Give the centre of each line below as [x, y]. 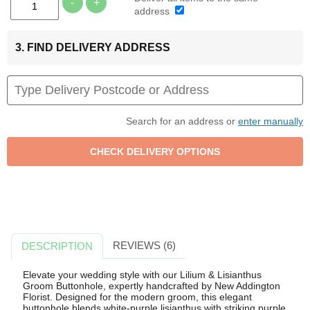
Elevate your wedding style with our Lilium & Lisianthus [142, 274]
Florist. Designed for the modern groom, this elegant [137, 297]
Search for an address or [182, 121]
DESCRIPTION [57, 246]
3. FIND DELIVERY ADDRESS [93, 48]
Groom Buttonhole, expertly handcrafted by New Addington [151, 285]
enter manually [271, 121]
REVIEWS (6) [144, 246]
